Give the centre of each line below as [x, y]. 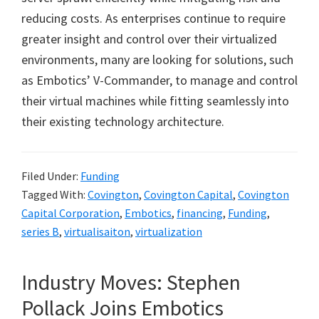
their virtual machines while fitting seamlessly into [155, 101]
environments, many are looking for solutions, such [157, 59]
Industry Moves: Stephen [131, 282]
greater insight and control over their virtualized [149, 39]
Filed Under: [51, 176]
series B [40, 231]
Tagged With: [54, 194]
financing [200, 213]
